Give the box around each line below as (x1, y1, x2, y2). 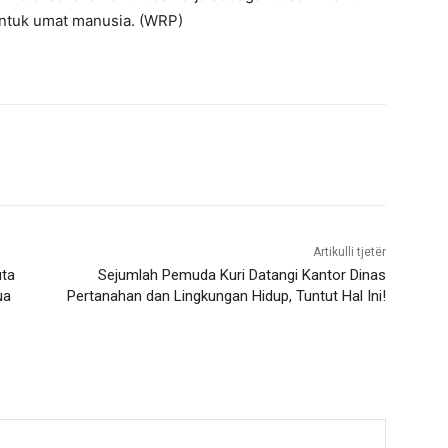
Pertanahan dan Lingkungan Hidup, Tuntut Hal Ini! (66, 287, 386, 306)
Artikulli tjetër (312, 245, 386, 260)
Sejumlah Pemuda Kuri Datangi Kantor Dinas (97, 266, 386, 285)
